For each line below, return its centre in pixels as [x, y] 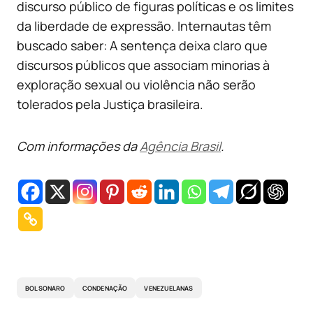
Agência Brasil [180, 146]
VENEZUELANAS [169, 288]
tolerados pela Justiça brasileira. [110, 104]
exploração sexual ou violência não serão [136, 85]
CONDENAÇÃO [105, 288]
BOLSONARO [45, 288]
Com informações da [78, 146]
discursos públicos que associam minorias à [143, 65]
